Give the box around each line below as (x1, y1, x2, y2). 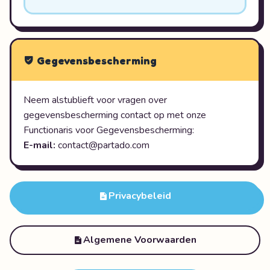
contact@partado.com (58, 139, 149, 152)
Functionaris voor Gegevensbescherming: (24, 124, 194, 137)
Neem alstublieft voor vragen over (24, 93, 167, 107)
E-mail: (24, 139, 55, 152)
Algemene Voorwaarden (83, 233, 196, 246)
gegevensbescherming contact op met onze (24, 108, 206, 122)
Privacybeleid (108, 189, 171, 202)
